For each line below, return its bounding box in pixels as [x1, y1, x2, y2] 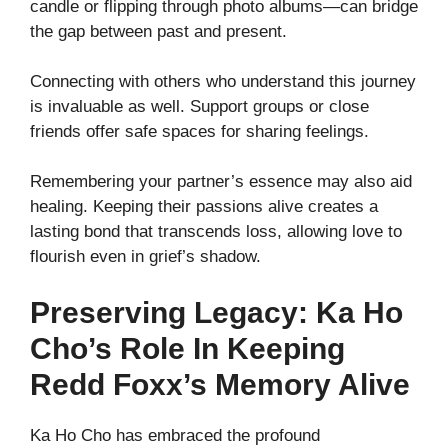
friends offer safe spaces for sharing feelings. [30, 122, 369, 142]
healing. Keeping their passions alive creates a [30, 197, 378, 217]
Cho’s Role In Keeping [30, 331, 345, 365]
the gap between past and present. [30, 22, 287, 42]
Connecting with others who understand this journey [30, 72, 416, 92]
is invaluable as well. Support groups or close [30, 97, 369, 117]
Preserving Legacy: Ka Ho [30, 295, 403, 329]
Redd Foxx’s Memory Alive [30, 367, 410, 401]
